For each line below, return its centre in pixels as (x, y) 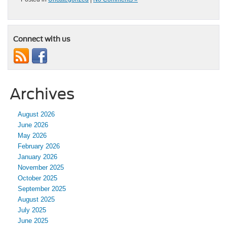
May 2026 (32, 136)
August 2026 (36, 115)
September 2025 (42, 189)
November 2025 (41, 168)
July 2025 (32, 210)
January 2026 (37, 157)
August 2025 (36, 200)
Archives (42, 94)
